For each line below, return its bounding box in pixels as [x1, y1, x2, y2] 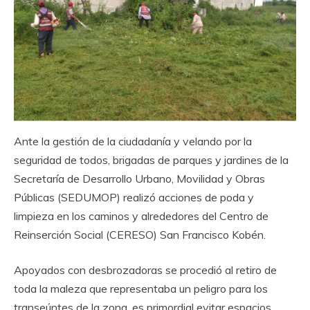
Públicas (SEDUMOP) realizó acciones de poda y [14, 190, 254, 204]
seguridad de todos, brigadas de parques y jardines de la [14, 152, 289, 167]
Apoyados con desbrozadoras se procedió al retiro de [14, 262, 277, 277]
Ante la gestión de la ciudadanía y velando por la [14, 134, 252, 148]
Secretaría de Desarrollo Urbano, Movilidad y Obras [14, 171, 265, 185]
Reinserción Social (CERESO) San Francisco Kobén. [14, 227, 266, 241]
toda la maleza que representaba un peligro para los [14, 281, 268, 295]
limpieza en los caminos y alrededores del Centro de [14, 208, 268, 223]
